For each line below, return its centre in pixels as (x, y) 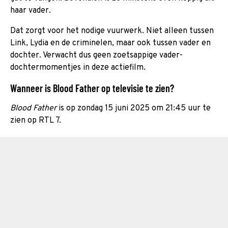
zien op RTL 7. (36, 120)
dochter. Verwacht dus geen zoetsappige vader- (96, 55)
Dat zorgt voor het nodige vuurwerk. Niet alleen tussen (112, 31)
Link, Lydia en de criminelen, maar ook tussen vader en (110, 43)
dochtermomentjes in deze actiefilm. (78, 67)
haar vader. (31, 10)
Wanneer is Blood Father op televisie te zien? (92, 88)
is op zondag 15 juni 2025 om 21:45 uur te (134, 108)
